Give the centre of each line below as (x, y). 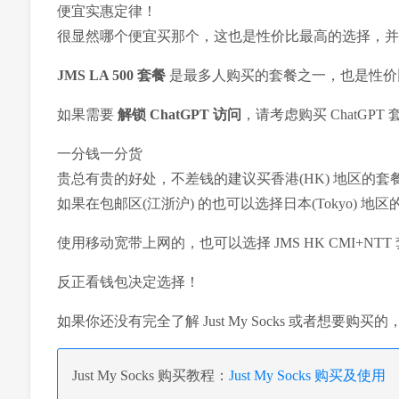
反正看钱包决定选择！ (128, 282)
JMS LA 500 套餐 (111, 76)
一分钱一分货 (99, 154)
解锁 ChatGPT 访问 (179, 115)
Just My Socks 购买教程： (150, 376)
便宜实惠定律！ (106, 12)
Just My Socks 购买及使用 (307, 376)
